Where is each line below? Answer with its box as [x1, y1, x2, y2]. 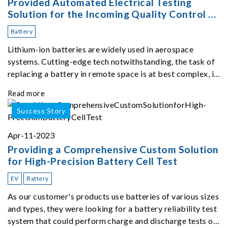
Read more [8, 89, 45, 98]
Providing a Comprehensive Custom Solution [8, 143, 219, 155]
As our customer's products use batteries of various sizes [8, 191, 219, 201]
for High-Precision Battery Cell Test [8, 155, 178, 167]
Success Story [17, 106, 66, 115]
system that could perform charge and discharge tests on [8, 215, 218, 225]
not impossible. [8, 80, 65, 91]
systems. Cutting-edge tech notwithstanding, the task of [8, 56, 215, 66]
